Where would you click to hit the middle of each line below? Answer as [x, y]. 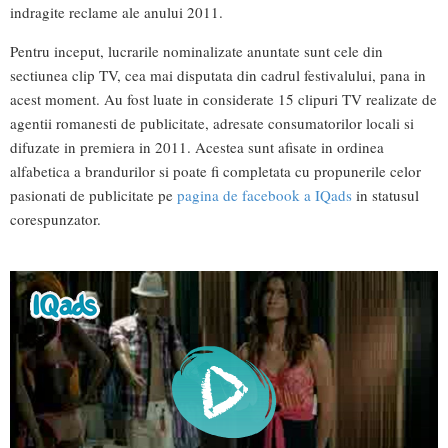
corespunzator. [55, 218]
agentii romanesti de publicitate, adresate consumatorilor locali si [212, 122]
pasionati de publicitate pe [93, 194]
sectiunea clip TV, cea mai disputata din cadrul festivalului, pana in [218, 74]
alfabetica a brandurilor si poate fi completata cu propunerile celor [215, 170]
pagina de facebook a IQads [264, 194]
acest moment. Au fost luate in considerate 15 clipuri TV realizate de [223, 98]
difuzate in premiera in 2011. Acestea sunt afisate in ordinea [197, 146]
